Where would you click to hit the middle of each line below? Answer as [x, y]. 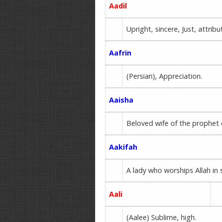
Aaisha [121, 100]
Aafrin [120, 53]
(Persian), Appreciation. [165, 76]
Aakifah [123, 147]
